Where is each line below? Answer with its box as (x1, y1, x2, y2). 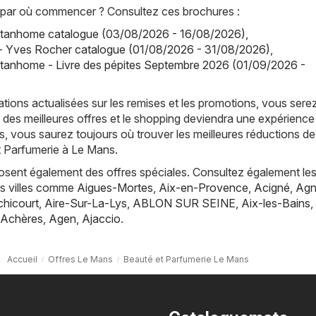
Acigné (254, 180, 290, 195)
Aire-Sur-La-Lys (44, 195, 127, 210)
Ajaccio (82, 211, 121, 226)
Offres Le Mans (48, 253, 113, 265)
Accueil (7, 253, 37, 265)
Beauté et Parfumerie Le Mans (123, 253, 249, 265)
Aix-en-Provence (159, 180, 248, 195)
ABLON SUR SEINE (133, 195, 236, 210)
